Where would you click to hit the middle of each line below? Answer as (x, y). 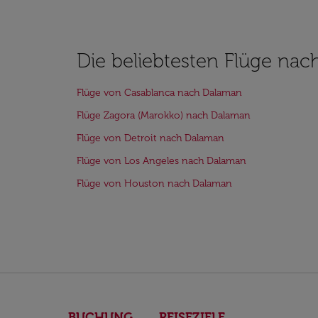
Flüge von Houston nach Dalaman (154, 183)
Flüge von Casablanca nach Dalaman (159, 92)
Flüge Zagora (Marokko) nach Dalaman (164, 115)
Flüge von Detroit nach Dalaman (150, 138)
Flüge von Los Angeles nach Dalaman (161, 160)
